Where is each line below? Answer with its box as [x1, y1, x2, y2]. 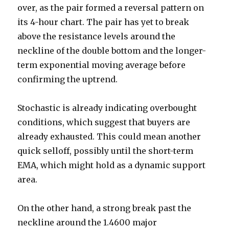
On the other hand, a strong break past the [17, 203, 192, 214]
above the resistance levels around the [17, 31, 176, 42]
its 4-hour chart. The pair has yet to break [17, 17, 190, 28]
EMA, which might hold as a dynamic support [17, 160, 206, 171]
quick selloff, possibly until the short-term [17, 146, 194, 156]
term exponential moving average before [17, 60, 186, 71]
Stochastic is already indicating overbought [17, 103, 197, 113]
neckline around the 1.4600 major [17, 217, 157, 228]
